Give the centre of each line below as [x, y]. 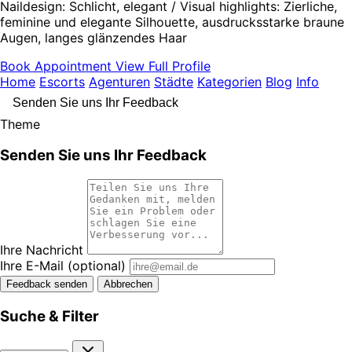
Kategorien [229, 81]
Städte [174, 81]
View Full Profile [163, 66]
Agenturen [119, 81]
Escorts [62, 81]
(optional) [97, 266]
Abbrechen [128, 284]
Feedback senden [47, 284]
